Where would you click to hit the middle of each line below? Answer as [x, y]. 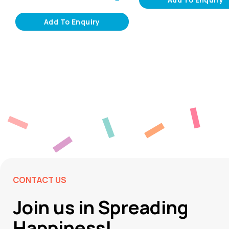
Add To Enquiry [72, 21]
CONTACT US [40, 180]
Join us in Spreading [101, 208]
